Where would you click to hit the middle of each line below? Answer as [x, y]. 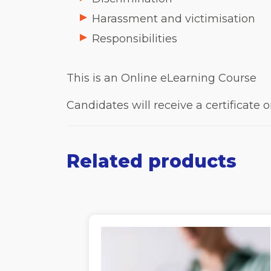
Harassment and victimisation [173, 19]
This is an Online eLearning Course [161, 78]
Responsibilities [134, 39]
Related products [151, 161]
